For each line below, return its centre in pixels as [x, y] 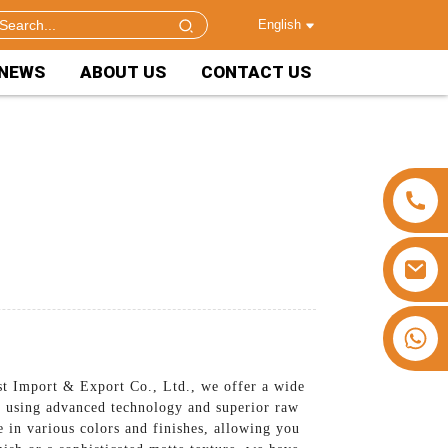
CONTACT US [256, 72]
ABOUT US [123, 72]
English [279, 24]
